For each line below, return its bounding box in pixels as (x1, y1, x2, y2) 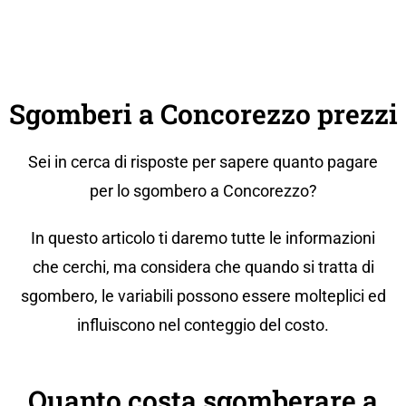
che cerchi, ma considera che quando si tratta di (32, 257, 374, 277)
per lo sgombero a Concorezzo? (89, 181, 317, 201)
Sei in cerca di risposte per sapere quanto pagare (28, 152, 378, 172)
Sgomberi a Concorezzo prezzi (8, 96, 398, 132)
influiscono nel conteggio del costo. (77, 315, 329, 335)
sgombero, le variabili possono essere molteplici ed (20, 286, 386, 306)
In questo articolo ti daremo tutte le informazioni (31, 228, 375, 248)
